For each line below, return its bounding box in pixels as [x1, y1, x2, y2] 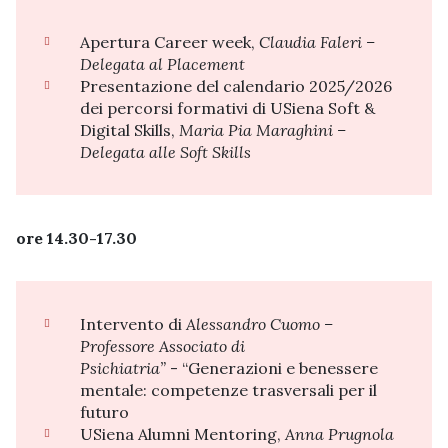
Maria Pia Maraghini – [179, 119, 346, 140]
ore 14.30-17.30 [16, 227, 137, 248]
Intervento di [80, 313, 186, 334]
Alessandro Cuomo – [186, 313, 333, 334]
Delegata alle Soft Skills [80, 141, 251, 162]
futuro [80, 401, 129, 422]
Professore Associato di [80, 335, 245, 356]
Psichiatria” [80, 357, 166, 378]
